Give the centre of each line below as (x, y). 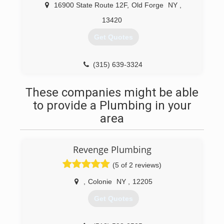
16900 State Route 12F (90, 5)
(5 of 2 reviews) (137, 165)
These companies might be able (112, 92)
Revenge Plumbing (112, 149)
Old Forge (147, 5)
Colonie (100, 181)
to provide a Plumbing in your (112, 105)
